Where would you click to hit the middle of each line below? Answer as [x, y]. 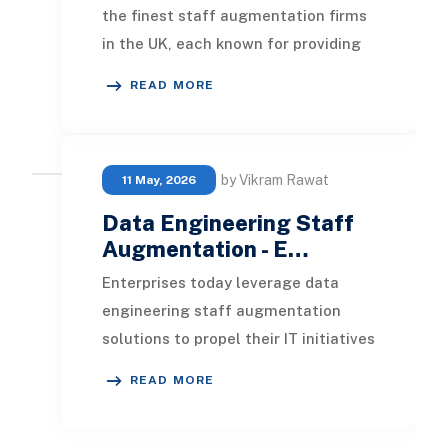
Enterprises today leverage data [220, 283]
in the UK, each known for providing [231, 44]
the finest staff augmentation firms [234, 16]
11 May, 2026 [158, 180]
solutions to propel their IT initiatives [238, 339]
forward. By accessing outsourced [226, 367]
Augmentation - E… [205, 249]
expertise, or [147, 395]
